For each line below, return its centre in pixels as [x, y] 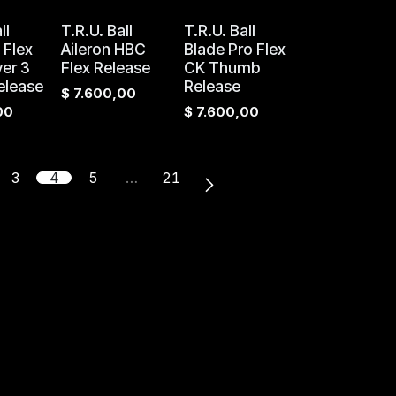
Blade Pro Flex [234, 49]
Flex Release [105, 68]
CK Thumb [221, 68]
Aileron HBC [103, 49]
